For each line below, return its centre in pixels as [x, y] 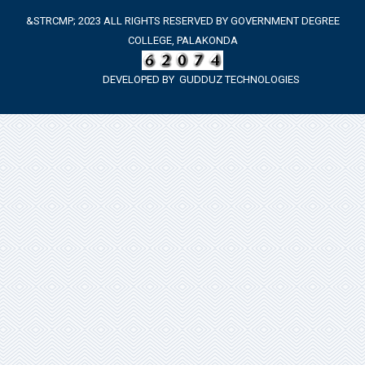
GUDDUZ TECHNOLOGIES [240, 79]
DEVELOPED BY [141, 79]
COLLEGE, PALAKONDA [182, 40]
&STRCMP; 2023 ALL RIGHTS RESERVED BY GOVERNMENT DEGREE [182, 20]
